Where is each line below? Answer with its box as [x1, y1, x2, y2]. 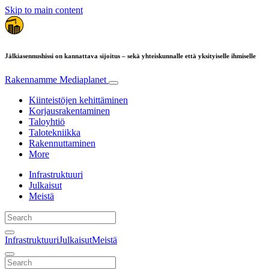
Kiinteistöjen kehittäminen [29, 94, 128, 105]
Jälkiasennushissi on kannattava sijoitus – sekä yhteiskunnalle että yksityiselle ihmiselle [5, 52, 256, 59]
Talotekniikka [29, 127, 80, 138]
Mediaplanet [59, 74, 106, 85]
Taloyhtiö [29, 116, 65, 127]
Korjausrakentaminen [29, 105, 110, 116]
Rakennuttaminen [29, 138, 95, 148]
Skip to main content [5, 5, 83, 15]
